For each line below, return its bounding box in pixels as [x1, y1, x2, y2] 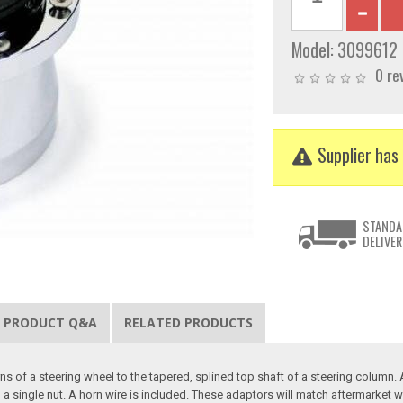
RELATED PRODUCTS [124, 314, 254, 332]
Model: [291, 37, 337, 64]
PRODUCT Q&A [4, 314, 98, 332]
